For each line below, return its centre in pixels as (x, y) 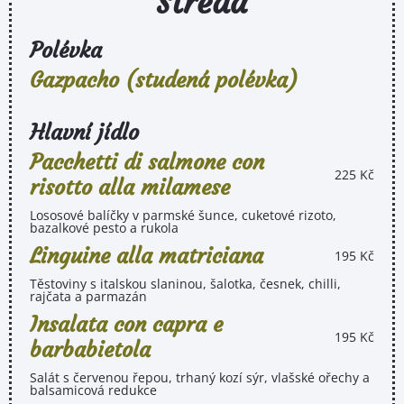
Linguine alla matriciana (147, 256)
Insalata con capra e (126, 324)
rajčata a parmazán (88, 296)
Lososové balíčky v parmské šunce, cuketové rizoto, (183, 215)
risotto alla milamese (130, 187)
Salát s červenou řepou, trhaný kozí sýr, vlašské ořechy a (200, 377)
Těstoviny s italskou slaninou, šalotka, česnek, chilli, (185, 283)
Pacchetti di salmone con (147, 162)
